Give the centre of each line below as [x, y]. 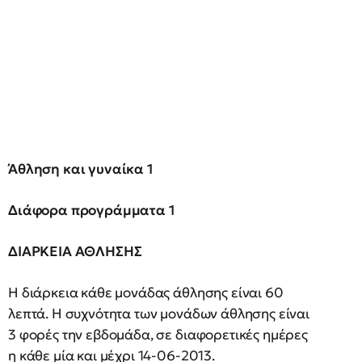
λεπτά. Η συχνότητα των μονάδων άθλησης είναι [159, 314]
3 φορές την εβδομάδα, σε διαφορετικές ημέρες [158, 335]
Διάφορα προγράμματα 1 [92, 210]
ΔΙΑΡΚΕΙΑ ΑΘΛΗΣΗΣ [75, 251]
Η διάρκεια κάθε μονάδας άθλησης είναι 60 [146, 293]
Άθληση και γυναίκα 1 [81, 169]
